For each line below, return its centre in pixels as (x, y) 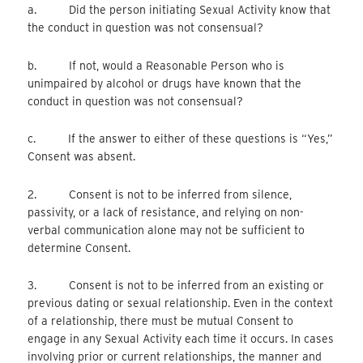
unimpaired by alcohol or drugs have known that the (165, 83)
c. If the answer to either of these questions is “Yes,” (181, 139)
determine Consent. (79, 248)
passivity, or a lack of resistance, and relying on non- (166, 212)
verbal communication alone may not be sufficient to (167, 230)
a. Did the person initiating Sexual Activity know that (179, 10)
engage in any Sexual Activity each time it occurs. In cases (181, 339)
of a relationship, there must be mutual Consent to (161, 321)
